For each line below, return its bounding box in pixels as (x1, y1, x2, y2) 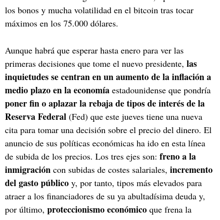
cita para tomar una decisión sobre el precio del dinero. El (5, 123, 212, 136)
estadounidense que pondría (110, 83, 211, 96)
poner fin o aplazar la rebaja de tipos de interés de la (5, 96, 205, 110)
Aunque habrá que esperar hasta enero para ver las (5, 44, 184, 56)
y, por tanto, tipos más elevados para (69, 176, 202, 189)
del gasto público (5, 176, 69, 189)
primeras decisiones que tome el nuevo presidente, (5, 57, 187, 69)
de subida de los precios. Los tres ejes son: (5, 150, 160, 162)
